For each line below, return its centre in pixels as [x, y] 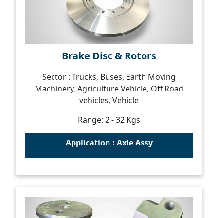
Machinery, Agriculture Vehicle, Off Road [109, 89]
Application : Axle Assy [109, 143]
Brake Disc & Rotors [109, 56]
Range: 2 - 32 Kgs [109, 120]
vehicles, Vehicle [109, 100]
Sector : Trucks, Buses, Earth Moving [109, 77]
